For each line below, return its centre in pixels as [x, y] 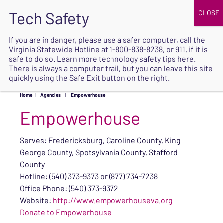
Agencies [51, 95]
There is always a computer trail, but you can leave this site [111, 68]
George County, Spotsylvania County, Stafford [99, 152]
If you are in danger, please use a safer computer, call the [107, 40]
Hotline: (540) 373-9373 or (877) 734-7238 [89, 176]
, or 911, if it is [185, 49]
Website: [36, 200]
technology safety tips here [146, 58]
